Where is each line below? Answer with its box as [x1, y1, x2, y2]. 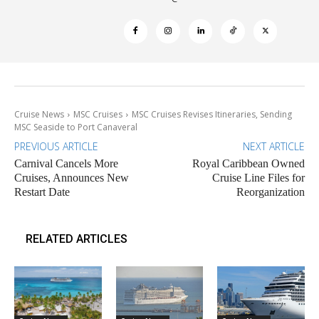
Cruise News [14, 108, 64, 121]
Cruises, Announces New [14, 172, 129, 184]
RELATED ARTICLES [26, 232, 127, 246]
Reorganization [236, 186, 305, 199]
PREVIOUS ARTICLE [14, 140, 98, 154]
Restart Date [14, 186, 70, 199]
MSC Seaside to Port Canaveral [14, 121, 137, 134]
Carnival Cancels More [14, 157, 118, 170]
